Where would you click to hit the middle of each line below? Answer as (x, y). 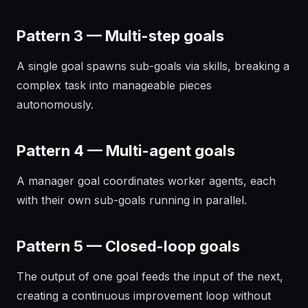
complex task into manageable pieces (114, 85)
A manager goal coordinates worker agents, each (146, 181)
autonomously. (55, 104)
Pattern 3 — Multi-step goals (120, 36)
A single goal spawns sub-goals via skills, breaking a (153, 66)
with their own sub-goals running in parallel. (132, 200)
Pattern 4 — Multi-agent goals (126, 151)
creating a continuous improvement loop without (144, 296)
